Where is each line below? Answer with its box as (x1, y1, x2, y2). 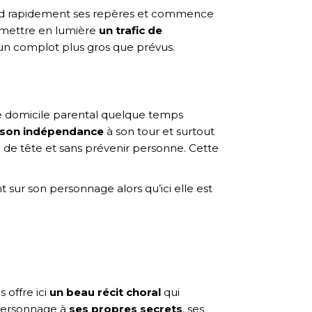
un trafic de (99, 23, 162, 37)
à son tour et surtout (104, 124, 214, 138)
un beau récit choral (49, 285, 161, 299)
